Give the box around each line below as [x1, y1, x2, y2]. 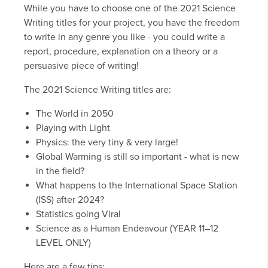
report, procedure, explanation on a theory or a [24, 45, 218, 58]
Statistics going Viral [36, 208, 121, 221]
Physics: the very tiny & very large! [36, 136, 178, 149]
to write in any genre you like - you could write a [24, 31, 225, 44]
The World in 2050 [36, 108, 114, 120]
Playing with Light [36, 122, 110, 135]
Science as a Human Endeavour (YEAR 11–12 [36, 223, 218, 235]
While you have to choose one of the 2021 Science [24, 2, 236, 15]
